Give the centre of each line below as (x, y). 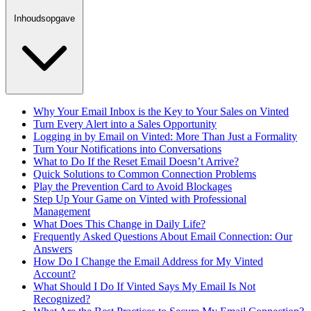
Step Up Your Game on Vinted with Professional (140, 199)
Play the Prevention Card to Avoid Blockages (133, 186)
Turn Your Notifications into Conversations (127, 149)
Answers (53, 249)
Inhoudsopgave (44, 18)
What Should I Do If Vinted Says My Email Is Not (144, 286)
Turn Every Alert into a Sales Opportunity (125, 124)
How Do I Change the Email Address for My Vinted (148, 261)
